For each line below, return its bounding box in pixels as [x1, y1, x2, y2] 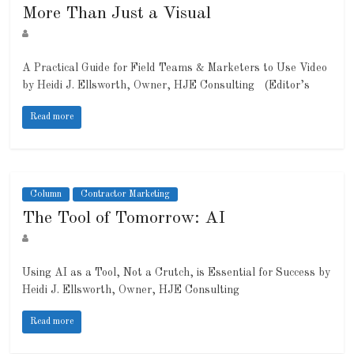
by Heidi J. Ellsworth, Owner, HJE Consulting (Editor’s [22, 80, 311, 92]
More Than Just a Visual [22, 5, 212, 23]
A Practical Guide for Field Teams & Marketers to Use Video [22, 62, 328, 74]
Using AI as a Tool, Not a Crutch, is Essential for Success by [22, 267, 331, 279]
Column [30, 190, 62, 200]
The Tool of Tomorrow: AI [22, 209, 226, 228]
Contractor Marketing [81, 190, 171, 200]
